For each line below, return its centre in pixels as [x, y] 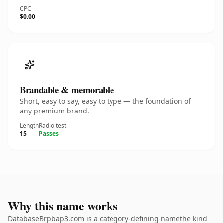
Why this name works [63, 205]
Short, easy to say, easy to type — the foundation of [105, 101]
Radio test [53, 126]
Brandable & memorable [67, 89]
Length [29, 126]
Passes [49, 134]
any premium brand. [55, 111]
